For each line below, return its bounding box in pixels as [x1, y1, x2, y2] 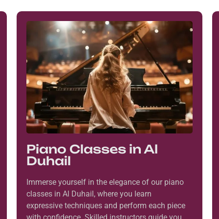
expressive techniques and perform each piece [26, 201, 185, 211]
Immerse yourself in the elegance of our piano [26, 177, 184, 187]
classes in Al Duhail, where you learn [26, 189, 152, 199]
